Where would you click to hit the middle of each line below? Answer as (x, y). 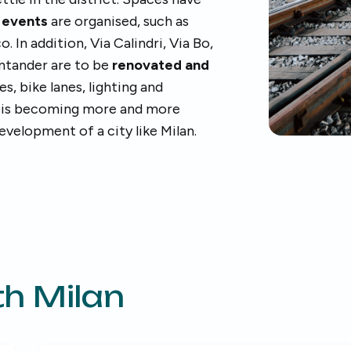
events (25, 21)
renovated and (161, 65)
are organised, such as (118, 21)
